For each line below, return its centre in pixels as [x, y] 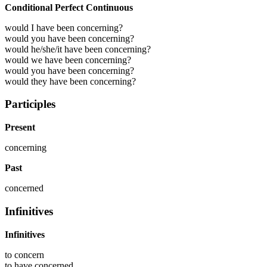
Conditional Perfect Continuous [69, 7]
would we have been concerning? [68, 60]
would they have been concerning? [70, 81]
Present [20, 128]
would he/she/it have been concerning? [78, 49]
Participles [30, 104]
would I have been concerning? [64, 27]
